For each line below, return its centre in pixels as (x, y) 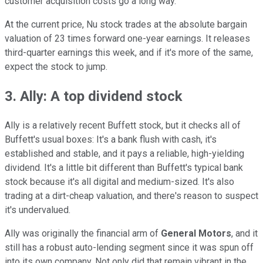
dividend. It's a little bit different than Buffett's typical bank (124, 167)
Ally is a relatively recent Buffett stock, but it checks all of (123, 125)
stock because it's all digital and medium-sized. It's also (119, 181)
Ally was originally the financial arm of (83, 233)
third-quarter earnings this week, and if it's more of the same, (129, 52)
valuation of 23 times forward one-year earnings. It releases (127, 38)
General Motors (196, 233)
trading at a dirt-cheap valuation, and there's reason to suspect (131, 195)
